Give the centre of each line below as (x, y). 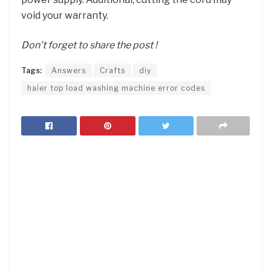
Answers (69, 70)
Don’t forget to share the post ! (89, 45)
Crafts (113, 70)
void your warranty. (65, 16)
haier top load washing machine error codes (116, 88)
